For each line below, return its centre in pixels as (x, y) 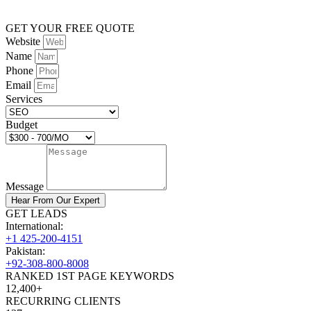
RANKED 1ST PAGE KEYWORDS (90, 276)
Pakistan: (25, 251)
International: (34, 226)
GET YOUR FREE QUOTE (70, 28)
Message (26, 187)
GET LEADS (36, 214)
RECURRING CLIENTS (63, 301)
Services (24, 99)
